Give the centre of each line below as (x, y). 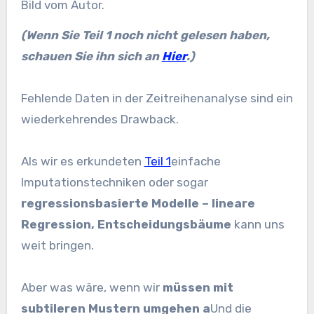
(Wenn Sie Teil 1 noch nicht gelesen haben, (28, 35)
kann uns (259, 224)
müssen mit (198, 287)
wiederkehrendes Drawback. (100, 119)
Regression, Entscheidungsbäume (127, 224)
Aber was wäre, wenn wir (91, 287)
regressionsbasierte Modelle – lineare (138, 203)
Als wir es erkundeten (82, 161)
